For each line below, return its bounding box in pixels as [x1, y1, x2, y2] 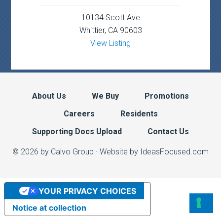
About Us [32, 91, 66, 101]
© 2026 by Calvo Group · [12, 147, 100, 156]
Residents [120, 109, 158, 118]
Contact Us [147, 126, 189, 136]
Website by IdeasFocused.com [100, 147, 209, 156]
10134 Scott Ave [81, 12, 140, 22]
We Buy [92, 91, 119, 101]
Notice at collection [12, 202, 86, 213]
